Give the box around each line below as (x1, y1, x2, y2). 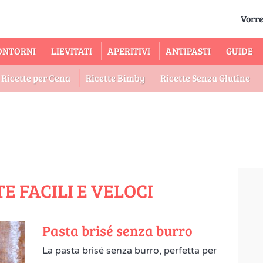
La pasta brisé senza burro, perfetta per (42, 245, 217, 257)
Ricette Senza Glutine (160, 72, 250, 84)
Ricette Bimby (86, 72, 145, 84)
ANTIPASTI (166, 45, 211, 57)
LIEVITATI (51, 45, 92, 57)
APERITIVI (107, 45, 150, 57)
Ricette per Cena (1, 72, 70, 84)
